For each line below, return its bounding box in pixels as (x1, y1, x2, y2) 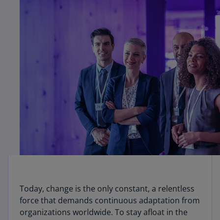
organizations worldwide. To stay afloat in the (20, 207, 188, 218)
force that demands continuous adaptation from (20, 195, 200, 206)
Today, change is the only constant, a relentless (20, 183, 194, 194)
